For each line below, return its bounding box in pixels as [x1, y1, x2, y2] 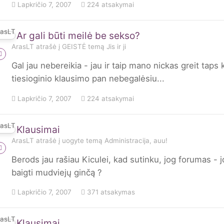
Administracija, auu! [104, 136, 167, 144]
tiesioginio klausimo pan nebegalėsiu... [11, 73, 164, 84]
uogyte [62, 136, 84, 144]
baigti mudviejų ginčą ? [11, 167, 102, 177]
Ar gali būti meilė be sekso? [16, 30, 140, 42]
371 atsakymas [85, 187, 135, 196]
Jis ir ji [106, 42, 126, 51]
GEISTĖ [62, 42, 86, 51]
